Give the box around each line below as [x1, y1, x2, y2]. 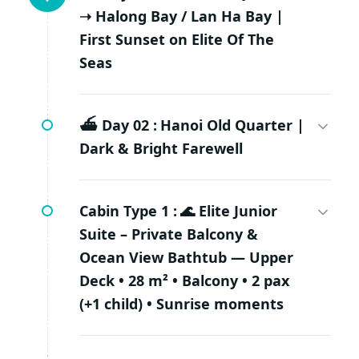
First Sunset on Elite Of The [79, 30, 274, 50]
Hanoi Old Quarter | [160, 115, 305, 135]
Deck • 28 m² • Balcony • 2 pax [79, 271, 289, 291]
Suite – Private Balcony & [79, 224, 258, 244]
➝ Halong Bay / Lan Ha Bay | [79, 6, 284, 26]
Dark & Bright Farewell [79, 139, 243, 159]
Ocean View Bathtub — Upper [79, 248, 293, 268]
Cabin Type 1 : [79, 201, 177, 221]
